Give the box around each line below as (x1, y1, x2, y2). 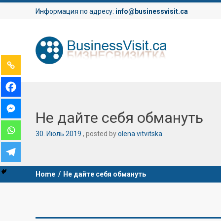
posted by (86, 130, 118, 138)
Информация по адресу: (36, 7, 115, 15)
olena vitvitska (118, 130, 162, 138)
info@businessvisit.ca (115, 7, 188, 15)
